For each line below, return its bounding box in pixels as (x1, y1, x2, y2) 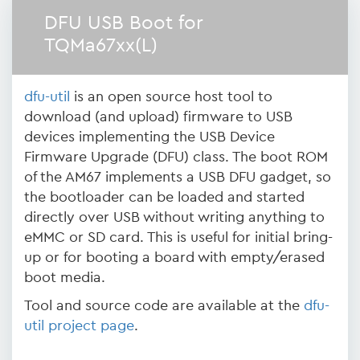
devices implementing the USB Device (24, 129, 275, 144)
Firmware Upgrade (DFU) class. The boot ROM (24, 149, 328, 164)
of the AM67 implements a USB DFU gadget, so (24, 170, 331, 184)
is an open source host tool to (70, 89, 272, 104)
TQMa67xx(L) (44, 36, 157, 55)
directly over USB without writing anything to (24, 210, 325, 224)
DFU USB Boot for (44, 14, 203, 33)
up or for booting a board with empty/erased (24, 250, 325, 264)
